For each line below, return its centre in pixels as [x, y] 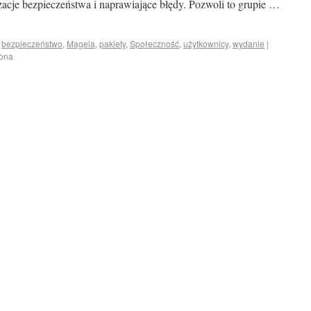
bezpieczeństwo [32, 43]
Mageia [81, 43]
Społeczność [154, 43]
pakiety [112, 43]
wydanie [249, 43]
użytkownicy [206, 43]
